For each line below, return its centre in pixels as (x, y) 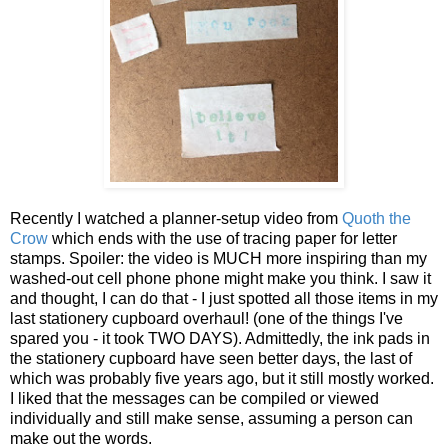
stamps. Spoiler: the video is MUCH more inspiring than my (218, 258)
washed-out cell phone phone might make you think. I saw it (220, 278)
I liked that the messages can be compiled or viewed (194, 398)
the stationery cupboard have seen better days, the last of (211, 358)
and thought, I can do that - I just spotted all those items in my (224, 298)
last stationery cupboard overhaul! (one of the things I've (206, 318)
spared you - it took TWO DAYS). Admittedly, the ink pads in (220, 338)
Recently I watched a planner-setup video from (176, 218)
